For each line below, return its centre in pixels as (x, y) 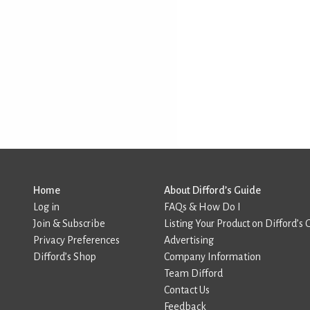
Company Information (212, 257)
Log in (46, 207)
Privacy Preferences (76, 240)
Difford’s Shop (65, 257)
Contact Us (187, 290)
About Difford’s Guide (212, 190)
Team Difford (193, 273)
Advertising (189, 240)
